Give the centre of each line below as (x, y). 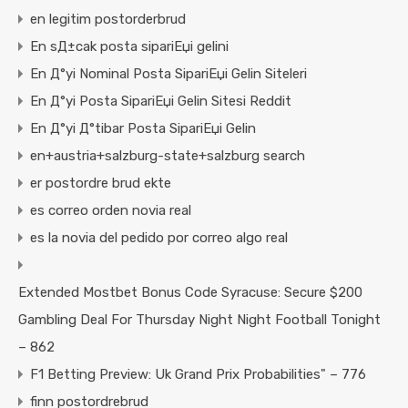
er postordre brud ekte (101, 184)
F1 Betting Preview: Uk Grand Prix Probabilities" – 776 (198, 375)
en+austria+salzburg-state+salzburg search (168, 156)
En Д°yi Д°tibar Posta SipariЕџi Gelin (143, 129)
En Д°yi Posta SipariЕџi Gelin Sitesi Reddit (161, 102)
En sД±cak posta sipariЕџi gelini (129, 47)
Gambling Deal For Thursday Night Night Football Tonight (199, 320)
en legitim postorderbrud (108, 20)
